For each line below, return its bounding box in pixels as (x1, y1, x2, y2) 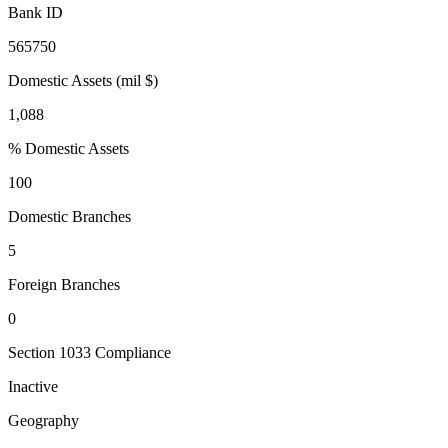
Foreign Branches (8, 276, 120, 294)
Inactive (8, 378, 58, 396)
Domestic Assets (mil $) (8, 72, 158, 90)
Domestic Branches (8, 208, 131, 226)
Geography (8, 412, 79, 430)
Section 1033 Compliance (8, 344, 171, 362)
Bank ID (8, 4, 63, 22)
